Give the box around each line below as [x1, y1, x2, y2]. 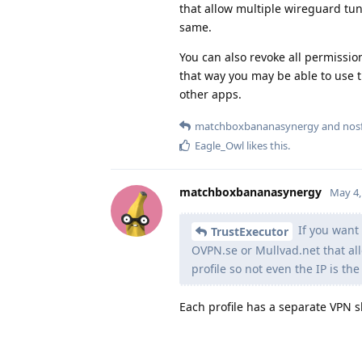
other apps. [179, 86, 242, 102]
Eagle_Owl [195, 137, 244, 153]
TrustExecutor [211, 223, 288, 239]
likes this [244, 137, 288, 153]
